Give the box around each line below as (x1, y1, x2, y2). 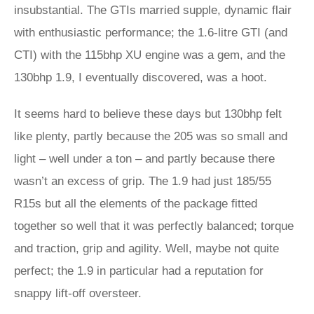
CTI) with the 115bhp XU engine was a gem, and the (14, 48, 285, 62)
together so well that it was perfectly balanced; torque (14, 219, 294, 233)
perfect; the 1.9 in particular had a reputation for (14, 264, 264, 278)
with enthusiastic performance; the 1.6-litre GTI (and (14, 26, 287, 39)
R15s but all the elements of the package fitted (14, 197, 257, 210)
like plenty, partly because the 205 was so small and (14, 130, 287, 143)
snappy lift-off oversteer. (14, 287, 145, 300)
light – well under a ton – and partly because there (14, 152, 275, 165)
